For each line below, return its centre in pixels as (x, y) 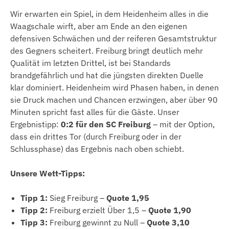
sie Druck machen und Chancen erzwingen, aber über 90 (114, 99)
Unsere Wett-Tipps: (48, 173)
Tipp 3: (34, 222)
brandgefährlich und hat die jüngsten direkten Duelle (107, 75)
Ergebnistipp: (36, 124)
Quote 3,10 (168, 222)
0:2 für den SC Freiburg (106, 124)
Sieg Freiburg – (77, 198)
